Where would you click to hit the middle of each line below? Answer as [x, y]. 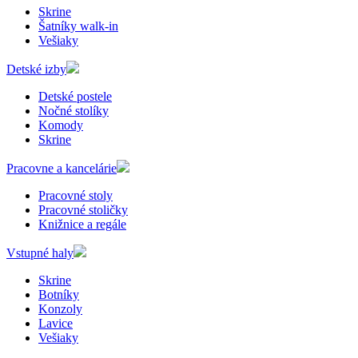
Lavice [56, 323]
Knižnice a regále [82, 224]
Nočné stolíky [74, 110]
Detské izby [36, 69]
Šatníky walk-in [78, 26]
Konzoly [60, 308]
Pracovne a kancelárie [62, 168]
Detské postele [75, 96]
